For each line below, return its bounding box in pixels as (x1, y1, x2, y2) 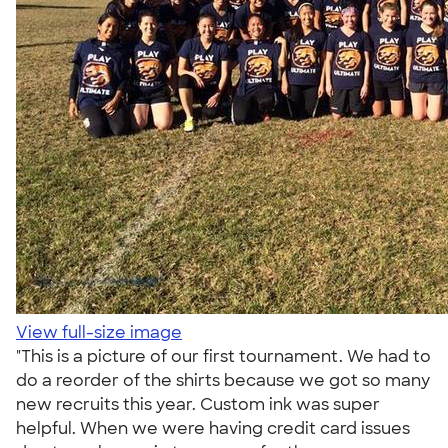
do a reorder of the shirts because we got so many (16, 370, 430, 391)
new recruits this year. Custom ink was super (16, 394, 380, 415)
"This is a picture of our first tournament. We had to (16, 346, 431, 367)
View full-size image (16, 322, 182, 343)
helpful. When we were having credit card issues (16, 418, 410, 439)
